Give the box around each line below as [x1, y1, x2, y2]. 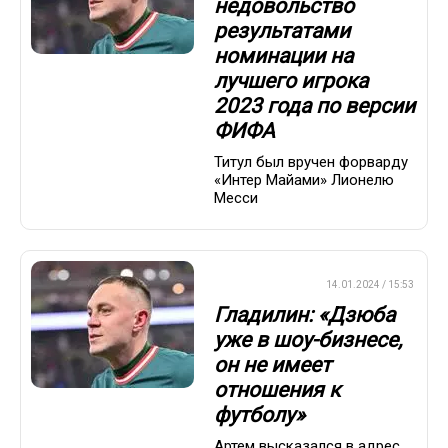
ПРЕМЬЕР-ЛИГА [221, 278, 297, 290]
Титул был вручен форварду [214, 152, 408, 171]
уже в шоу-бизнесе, [214, 328, 402, 353]
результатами [214, 19, 350, 44]
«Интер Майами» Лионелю [214, 170, 394, 189]
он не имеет [214, 353, 331, 378]
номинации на [214, 44, 353, 69]
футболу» [214, 403, 305, 428]
